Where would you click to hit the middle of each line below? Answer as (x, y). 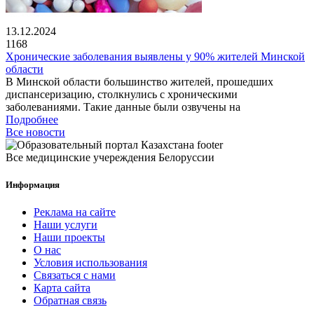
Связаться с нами (75, 275)
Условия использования (90, 263)
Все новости (35, 132)
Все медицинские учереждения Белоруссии (110, 157)
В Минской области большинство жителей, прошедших (139, 81)
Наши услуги (66, 225)
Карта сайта (62, 288)
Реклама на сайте (75, 212)
